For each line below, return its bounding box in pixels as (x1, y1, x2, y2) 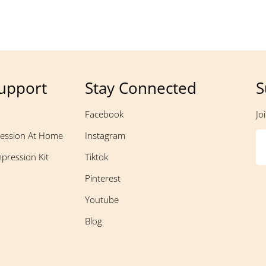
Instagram (85, 129, 125, 142)
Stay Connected (85, 77, 197, 99)
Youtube (85, 194, 119, 206)
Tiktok (85, 151, 108, 163)
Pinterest (85, 172, 121, 185)
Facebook (85, 108, 123, 121)
